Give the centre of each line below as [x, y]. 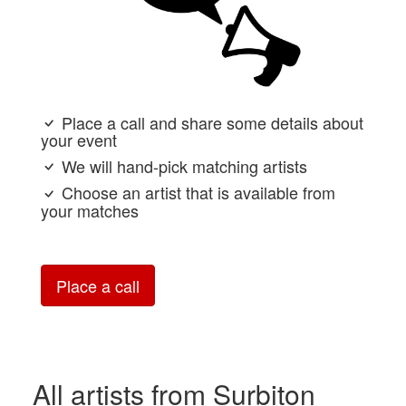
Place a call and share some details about [210, 122]
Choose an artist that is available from [196, 193]
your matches [90, 210]
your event [79, 140]
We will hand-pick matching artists [182, 166]
